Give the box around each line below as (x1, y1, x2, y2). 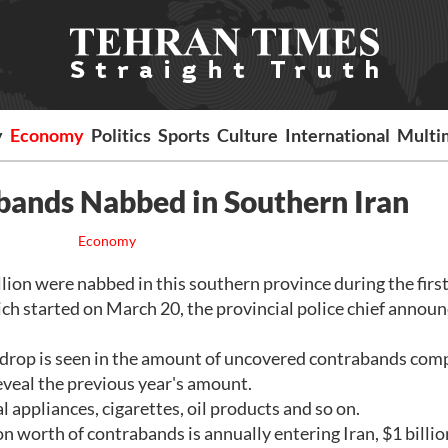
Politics (91, 124, 152, 146)
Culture (217, 124, 279, 146)
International (285, 124, 391, 146)
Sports (158, 124, 211, 146)
